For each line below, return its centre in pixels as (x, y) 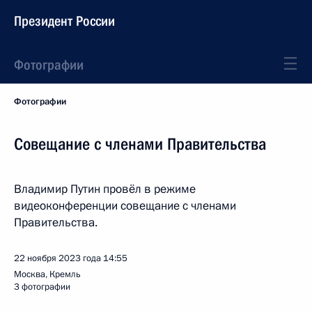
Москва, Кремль (47, 274)
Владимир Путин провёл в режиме (105, 189)
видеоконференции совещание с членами (125, 206)
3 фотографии (42, 287)
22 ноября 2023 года (57, 258)
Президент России (64, 21)
